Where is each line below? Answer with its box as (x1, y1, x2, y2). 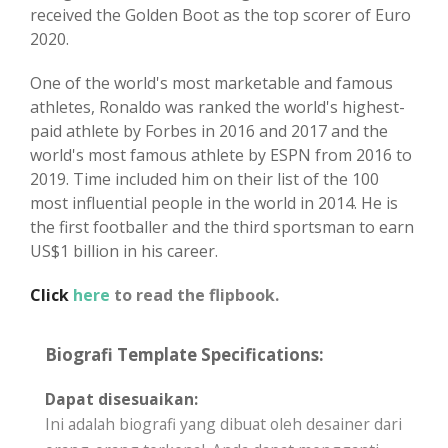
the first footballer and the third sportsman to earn (30, 216, 414, 239)
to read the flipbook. (114, 284, 279, 307)
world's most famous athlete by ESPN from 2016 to (30, 144, 412, 167)
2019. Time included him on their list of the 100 (30, 168, 379, 191)
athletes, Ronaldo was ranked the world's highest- (30, 96, 405, 119)
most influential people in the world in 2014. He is (30, 192, 398, 215)
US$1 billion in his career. (30, 240, 218, 263)
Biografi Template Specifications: (45, 343, 324, 367)
